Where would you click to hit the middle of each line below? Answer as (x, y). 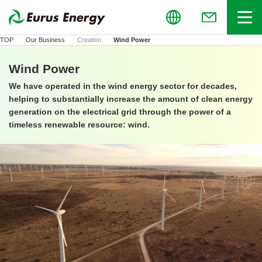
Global (42, 17)
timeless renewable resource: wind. (79, 125)
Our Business (45, 40)
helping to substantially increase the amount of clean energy (131, 99)
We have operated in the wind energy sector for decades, (123, 86)
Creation (89, 40)
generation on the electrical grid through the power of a (120, 112)
